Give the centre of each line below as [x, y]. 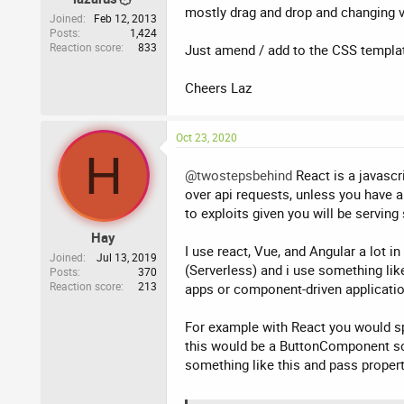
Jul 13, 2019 [127, 257]
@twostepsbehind [239, 174]
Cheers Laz [218, 87]
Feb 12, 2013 [125, 18]
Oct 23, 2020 [207, 137]
